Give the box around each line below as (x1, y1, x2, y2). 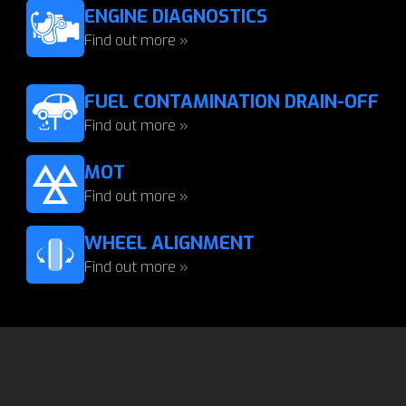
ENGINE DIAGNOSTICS (84, 5, 267, 29)
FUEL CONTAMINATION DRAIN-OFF (84, 90, 379, 114)
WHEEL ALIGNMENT (84, 231, 255, 256)
